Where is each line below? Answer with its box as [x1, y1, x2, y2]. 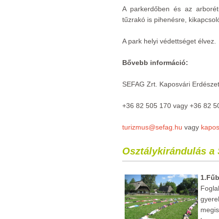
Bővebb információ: [122, 59, 188, 66]
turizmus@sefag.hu [122, 123, 182, 131]
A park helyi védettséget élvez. [122, 37, 216, 45]
